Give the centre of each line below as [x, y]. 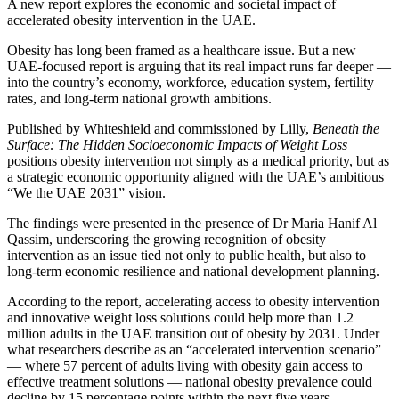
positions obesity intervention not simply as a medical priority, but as [198, 160]
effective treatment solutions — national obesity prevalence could [190, 381]
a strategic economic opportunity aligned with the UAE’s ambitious [195, 176]
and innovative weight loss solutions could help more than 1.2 [180, 317]
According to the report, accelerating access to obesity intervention [193, 301]
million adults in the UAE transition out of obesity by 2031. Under [193, 333]
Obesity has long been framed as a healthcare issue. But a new [182, 50]
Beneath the [346, 128]
